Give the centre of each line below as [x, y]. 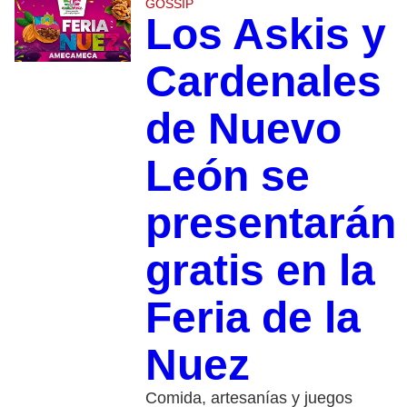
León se [227, 176]
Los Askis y [265, 35]
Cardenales [263, 82]
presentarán [270, 223]
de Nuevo [243, 129]
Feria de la [253, 318]
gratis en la [260, 271]
